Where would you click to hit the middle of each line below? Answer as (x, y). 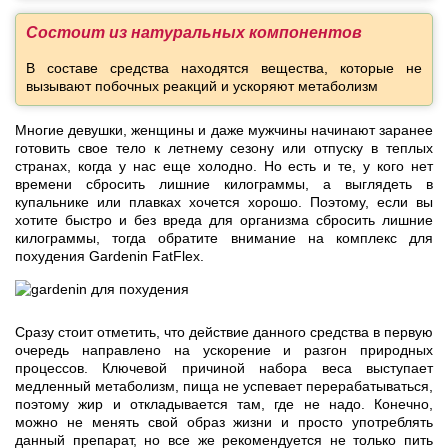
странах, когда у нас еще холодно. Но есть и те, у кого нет (224, 166)
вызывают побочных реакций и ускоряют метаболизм (202, 86)
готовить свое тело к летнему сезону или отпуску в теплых (224, 148)
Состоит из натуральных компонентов (194, 33)
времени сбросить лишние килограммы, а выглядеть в (224, 184)
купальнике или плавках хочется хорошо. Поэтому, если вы (224, 202)
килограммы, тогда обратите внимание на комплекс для (224, 238)
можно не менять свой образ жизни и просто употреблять (224, 422)
